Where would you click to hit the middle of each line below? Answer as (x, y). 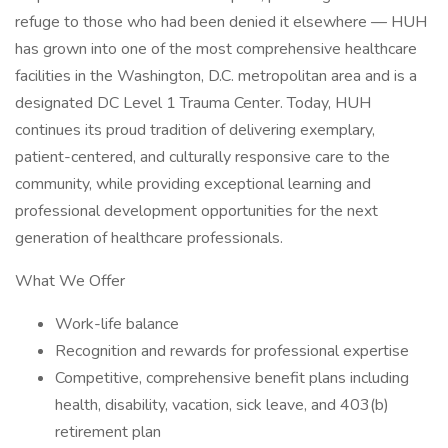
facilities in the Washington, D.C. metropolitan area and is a (216, 76)
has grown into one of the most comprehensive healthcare (216, 49)
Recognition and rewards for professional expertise (232, 351)
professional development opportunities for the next (196, 211)
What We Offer (70, 281)
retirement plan (108, 432)
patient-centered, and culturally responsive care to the (202, 157)
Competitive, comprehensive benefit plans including (232, 378)
